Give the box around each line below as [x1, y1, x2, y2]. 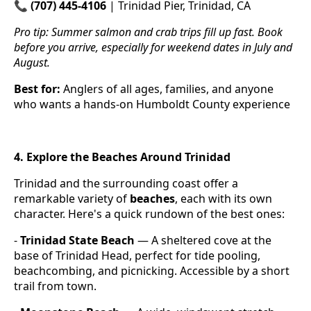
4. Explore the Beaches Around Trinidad [14, 149, 230, 165]
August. [14, 55, 50, 71]
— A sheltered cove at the [135, 233, 271, 249]
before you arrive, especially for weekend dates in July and [14, 40, 292, 56]
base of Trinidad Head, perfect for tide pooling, [14, 248, 260, 264]
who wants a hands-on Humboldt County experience [14, 96, 290, 112]
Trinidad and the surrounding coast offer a [14, 176, 238, 192]
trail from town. [14, 278, 96, 294]
